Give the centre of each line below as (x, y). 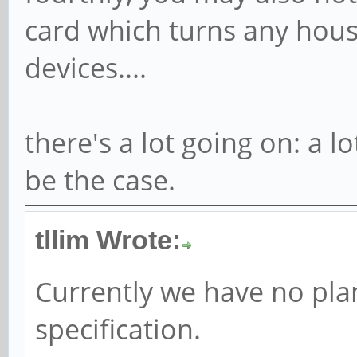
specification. (118, 329)
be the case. (100, 180)
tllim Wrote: (108, 240)
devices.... (86, 67)
